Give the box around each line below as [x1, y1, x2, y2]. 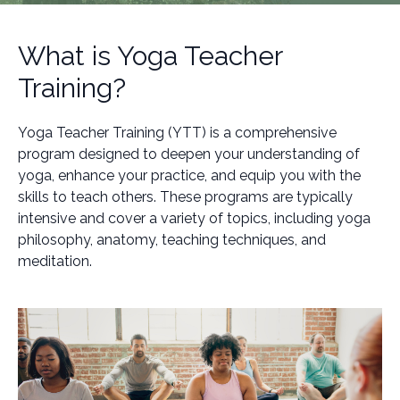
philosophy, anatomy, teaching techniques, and [18, 231, 326, 248]
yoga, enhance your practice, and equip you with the [18, 167, 361, 184]
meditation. [18, 253, 92, 270]
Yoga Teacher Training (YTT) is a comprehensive [18, 124, 337, 141]
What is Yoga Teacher [18, 40, 282, 71]
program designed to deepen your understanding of [18, 146, 360, 162]
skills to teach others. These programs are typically [18, 188, 353, 205]
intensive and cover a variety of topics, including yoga [18, 210, 371, 227]
